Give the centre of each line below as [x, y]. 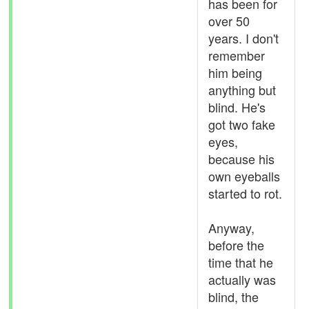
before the [236, 245]
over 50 [229, 21]
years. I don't [243, 38]
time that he [241, 262]
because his [241, 159]
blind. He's [237, 107]
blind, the [233, 297]
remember [237, 55]
